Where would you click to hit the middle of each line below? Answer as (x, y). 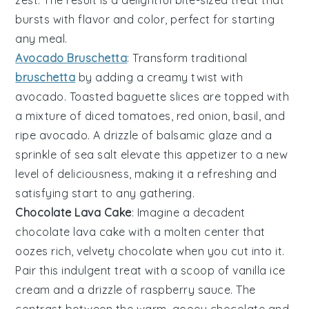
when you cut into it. (229, 251)
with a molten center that (195, 231)
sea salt (96, 154)
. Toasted (90, 96)
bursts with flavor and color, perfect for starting (145, 19)
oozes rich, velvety (67, 251)
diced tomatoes (128, 116)
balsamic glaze (197, 135)
